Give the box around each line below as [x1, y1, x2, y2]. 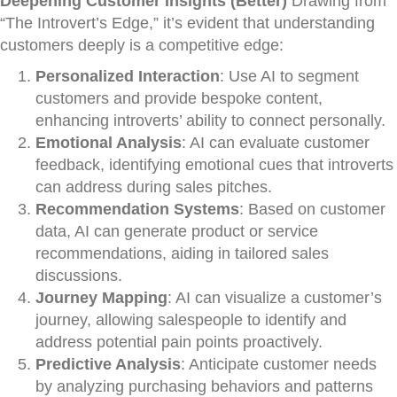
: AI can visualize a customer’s [167, 289, 382, 307]
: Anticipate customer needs [181, 355, 377, 373]
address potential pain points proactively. [35, 333, 323, 351]
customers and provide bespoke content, [35, 90, 323, 107]
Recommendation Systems [35, 200, 239, 218]
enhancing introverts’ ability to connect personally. [35, 112, 385, 129]
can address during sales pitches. [35, 178, 272, 196]
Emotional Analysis [35, 134, 182, 152]
